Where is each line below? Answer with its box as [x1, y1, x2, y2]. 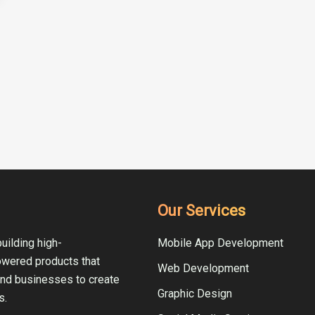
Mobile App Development [157, 236, 283, 250]
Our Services [157, 202, 245, 220]
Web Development [157, 262, 249, 276]
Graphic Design [157, 287, 232, 301]
